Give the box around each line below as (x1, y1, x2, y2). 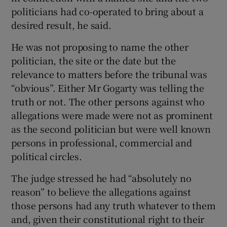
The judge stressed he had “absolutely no (11, 171, 192, 184)
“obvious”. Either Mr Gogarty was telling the (11, 81, 204, 94)
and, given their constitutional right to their (11, 212, 205, 225)
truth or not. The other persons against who (11, 95, 205, 108)
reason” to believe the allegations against (11, 185, 192, 198)
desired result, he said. (11, 18, 111, 31)
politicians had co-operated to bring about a (11, 5, 204, 18)
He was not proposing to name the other (11, 40, 188, 53)
